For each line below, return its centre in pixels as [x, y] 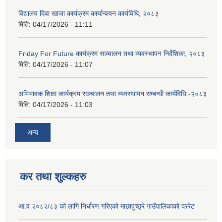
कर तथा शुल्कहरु [53, 177]
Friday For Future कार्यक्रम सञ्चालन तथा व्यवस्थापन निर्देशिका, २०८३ [111, 53]
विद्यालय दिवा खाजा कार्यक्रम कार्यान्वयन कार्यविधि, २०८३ [88, 13]
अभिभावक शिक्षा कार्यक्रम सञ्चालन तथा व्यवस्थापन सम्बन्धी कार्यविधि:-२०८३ [112, 93]
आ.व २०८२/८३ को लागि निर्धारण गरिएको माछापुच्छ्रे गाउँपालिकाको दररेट [107, 206]
